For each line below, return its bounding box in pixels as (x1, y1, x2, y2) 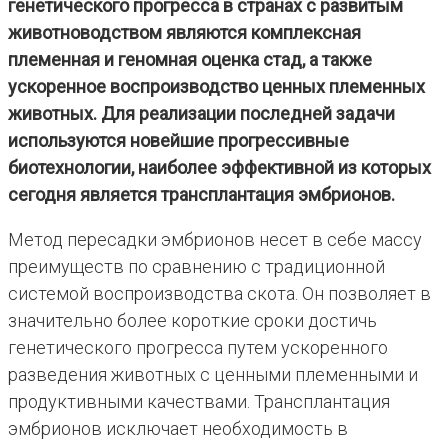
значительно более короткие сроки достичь (8, 310, 377, 332)
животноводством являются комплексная (8, 22, 361, 44)
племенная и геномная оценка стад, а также (8, 49, 372, 71)
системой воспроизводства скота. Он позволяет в (8, 283, 431, 305)
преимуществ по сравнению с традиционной (8, 256, 385, 278)
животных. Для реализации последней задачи (8, 103, 395, 125)
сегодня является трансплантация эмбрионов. (8, 184, 395, 206)
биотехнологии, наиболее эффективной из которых (8, 157, 431, 179)
